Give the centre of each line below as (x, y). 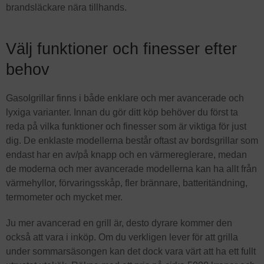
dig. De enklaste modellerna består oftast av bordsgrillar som (132, 140)
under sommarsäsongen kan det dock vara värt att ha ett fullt (131, 251)
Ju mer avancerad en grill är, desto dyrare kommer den (119, 223)
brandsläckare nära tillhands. (66, 7)
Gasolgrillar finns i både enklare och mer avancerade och (125, 98)
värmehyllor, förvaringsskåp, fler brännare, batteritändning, (127, 183)
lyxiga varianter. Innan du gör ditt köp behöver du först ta (122, 112)
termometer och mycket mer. (64, 197)
